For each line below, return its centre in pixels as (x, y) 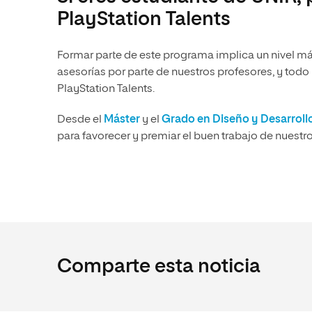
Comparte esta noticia (159, 266)
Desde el (80, 119)
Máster (122, 119)
